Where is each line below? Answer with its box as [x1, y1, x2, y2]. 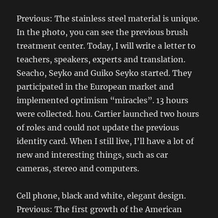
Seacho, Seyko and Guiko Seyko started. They [17, 68, 192, 78]
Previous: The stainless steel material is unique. [17, 13, 200, 23]
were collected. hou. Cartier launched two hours [17, 109, 200, 119]
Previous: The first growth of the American [17, 204, 182, 214]
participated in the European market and [17, 81, 174, 91]
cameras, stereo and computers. [17, 163, 140, 173]
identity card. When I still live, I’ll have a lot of [17, 136, 194, 146]
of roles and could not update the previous [17, 122, 180, 132]
